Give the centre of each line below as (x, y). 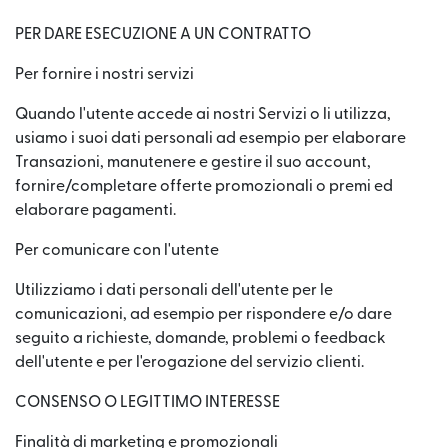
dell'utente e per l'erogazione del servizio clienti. (189, 362)
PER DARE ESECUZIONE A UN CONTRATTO (163, 34)
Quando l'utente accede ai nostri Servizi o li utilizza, (203, 114)
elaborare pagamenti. (95, 210)
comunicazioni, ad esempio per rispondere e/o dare (203, 314)
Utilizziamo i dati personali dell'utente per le (174, 290)
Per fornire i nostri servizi (104, 74)
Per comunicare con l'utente (117, 250)
